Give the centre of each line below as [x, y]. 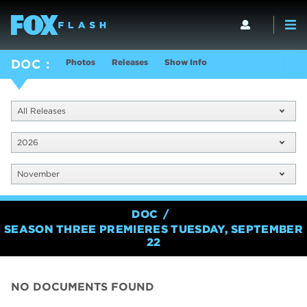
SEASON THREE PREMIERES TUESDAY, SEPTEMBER [153, 230]
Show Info [186, 62]
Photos [81, 62]
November [38, 174]
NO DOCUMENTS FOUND [83, 287]
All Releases [41, 111]
